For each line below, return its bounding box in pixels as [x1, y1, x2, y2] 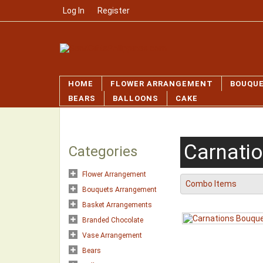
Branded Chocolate [82, 216, 143, 224]
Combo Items [186, 179, 237, 188]
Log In [63, 6, 85, 15]
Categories [69, 143, 137, 160]
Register [97, 6, 130, 15]
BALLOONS [113, 94, 159, 103]
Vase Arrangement [82, 231, 142, 240]
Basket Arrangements [82, 201, 152, 209]
